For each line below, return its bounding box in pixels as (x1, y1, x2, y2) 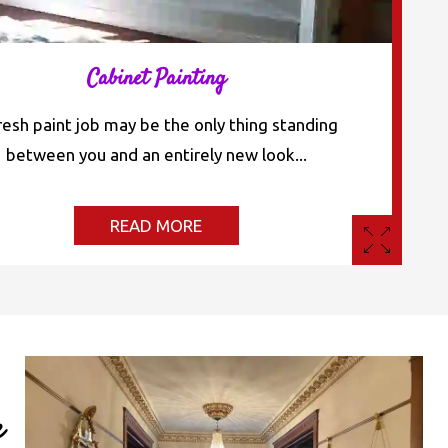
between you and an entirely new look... (5, 144, 307, 164)
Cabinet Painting (86, 62, 226, 95)
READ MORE (110, 215, 203, 235)
